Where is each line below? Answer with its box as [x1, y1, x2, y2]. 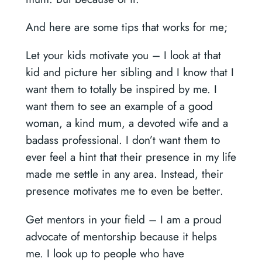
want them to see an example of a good [25, 98, 213, 115]
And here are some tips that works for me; [25, 19, 227, 36]
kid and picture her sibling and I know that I [25, 64, 234, 81]
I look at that [163, 47, 221, 64]
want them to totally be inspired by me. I [25, 81, 217, 98]
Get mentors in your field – [25, 211, 160, 227]
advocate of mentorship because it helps [25, 227, 217, 244]
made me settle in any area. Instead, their [25, 166, 223, 182]
